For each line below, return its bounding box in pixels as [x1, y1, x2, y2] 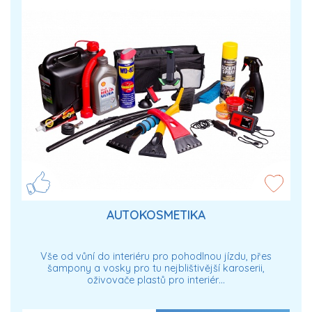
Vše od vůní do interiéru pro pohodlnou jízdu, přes [40, 250, 272, 263]
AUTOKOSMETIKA [107, 207, 205, 222]
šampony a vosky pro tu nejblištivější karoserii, [47, 262, 265, 275]
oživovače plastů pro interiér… [87, 274, 225, 287]
